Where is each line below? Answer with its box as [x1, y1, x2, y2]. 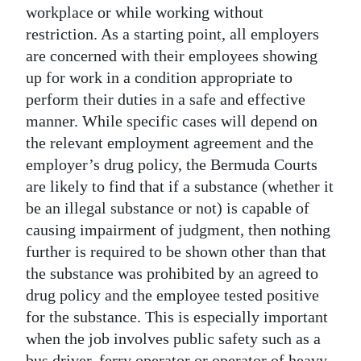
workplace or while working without [26, 2, 263, 21]
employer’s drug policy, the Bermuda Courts [26, 155, 317, 173]
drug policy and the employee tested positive [26, 285, 319, 304]
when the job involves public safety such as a [26, 329, 321, 347]
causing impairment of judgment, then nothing [26, 220, 330, 239]
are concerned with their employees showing [26, 46, 317, 64]
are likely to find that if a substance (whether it [26, 176, 334, 195]
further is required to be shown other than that [26, 242, 326, 260]
